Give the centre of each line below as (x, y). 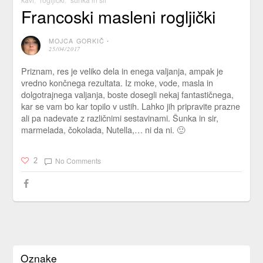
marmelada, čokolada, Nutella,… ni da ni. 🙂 (103, 130)
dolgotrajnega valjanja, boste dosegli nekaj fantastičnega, (127, 95)
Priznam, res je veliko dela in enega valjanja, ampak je (122, 71)
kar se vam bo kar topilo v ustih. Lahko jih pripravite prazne (130, 106)
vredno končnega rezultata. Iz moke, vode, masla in (117, 83)
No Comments (78, 160)
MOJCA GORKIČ (77, 41)
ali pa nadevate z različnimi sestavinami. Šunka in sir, (119, 118)
